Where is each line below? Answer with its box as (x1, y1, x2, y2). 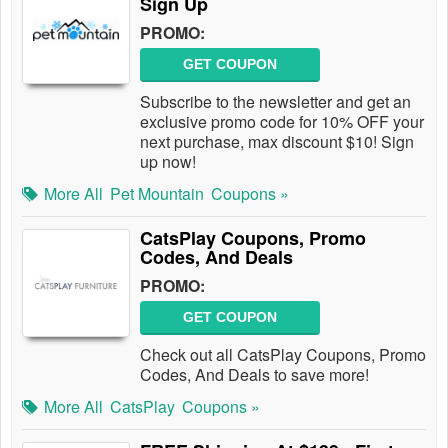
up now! (140, 150, 196, 173)
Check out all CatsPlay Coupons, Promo (140, 343, 426, 366)
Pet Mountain (110, 182, 204, 205)
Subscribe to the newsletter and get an (140, 90, 411, 113)
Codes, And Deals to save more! (140, 363, 369, 386)
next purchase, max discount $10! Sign (140, 130, 414, 153)
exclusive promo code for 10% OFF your (140, 110, 424, 133)
